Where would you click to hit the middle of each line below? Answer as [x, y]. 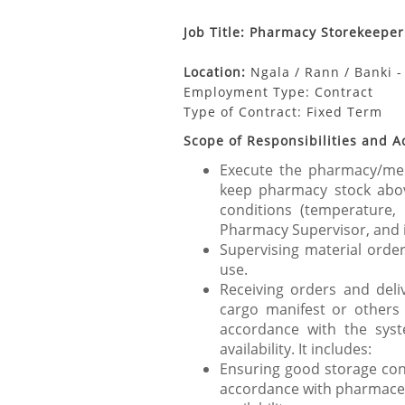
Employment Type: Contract [278, 92]
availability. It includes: [296, 349]
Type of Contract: [243, 112]
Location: [217, 72]
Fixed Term [344, 112]
